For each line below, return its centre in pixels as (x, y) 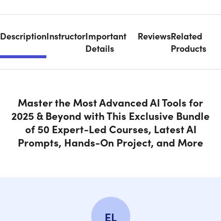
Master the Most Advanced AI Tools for (110, 102)
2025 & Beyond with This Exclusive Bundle (110, 116)
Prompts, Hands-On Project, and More (110, 142)
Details (100, 48)
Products (188, 48)
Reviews (154, 36)
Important (106, 36)
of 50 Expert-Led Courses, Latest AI (110, 129)
